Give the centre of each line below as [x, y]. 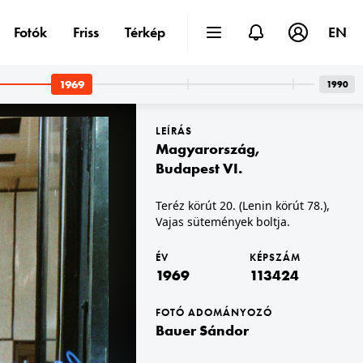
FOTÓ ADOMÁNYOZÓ [214, 312]
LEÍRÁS [174, 131]
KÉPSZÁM [275, 257]
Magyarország [205, 149]
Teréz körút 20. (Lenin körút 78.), [243, 205]
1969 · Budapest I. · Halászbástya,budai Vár [105, 223]
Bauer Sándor [202, 330]
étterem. [21, 235]
